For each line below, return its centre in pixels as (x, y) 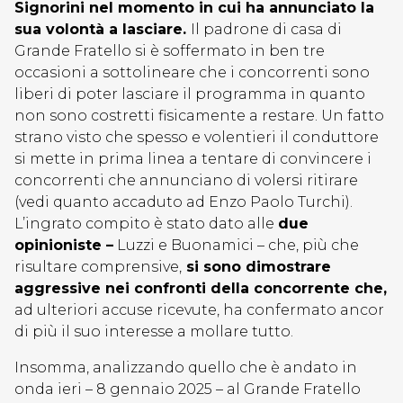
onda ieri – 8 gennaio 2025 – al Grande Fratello (188, 389)
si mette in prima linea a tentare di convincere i (193, 159)
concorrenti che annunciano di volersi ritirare (186, 180)
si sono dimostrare (256, 267)
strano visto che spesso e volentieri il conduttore (197, 137)
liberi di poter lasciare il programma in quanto (190, 94)
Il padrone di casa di (266, 29)
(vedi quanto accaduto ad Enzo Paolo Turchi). (184, 202)
